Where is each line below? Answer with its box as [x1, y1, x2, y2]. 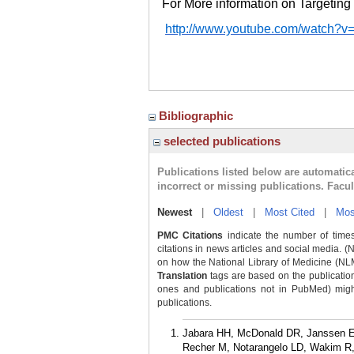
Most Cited [265, 206, 314, 218]
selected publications [160, 134, 281, 148]
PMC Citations [157, 230, 224, 241]
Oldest [213, 206, 243, 218]
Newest [157, 206, 192, 218]
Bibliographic [159, 109, 236, 122]
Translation [157, 270, 207, 281]
